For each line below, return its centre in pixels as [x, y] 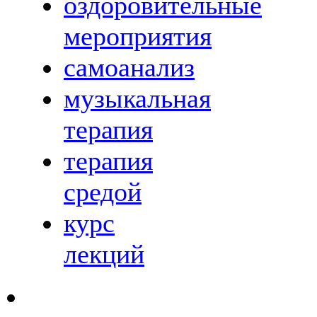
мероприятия [138, 36]
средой [103, 192]
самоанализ [129, 68]
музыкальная [137, 99]
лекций [104, 254]
